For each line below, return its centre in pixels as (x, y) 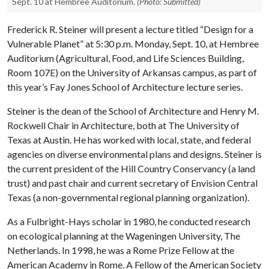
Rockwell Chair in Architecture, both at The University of (123, 125)
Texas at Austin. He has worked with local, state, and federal (129, 140)
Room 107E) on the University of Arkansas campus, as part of (132, 72)
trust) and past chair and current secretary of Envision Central (132, 183)
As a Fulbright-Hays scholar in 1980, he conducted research (129, 221)
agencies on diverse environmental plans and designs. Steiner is (134, 154)
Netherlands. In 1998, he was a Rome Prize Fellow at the (121, 250)
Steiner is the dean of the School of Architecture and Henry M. (133, 111)
